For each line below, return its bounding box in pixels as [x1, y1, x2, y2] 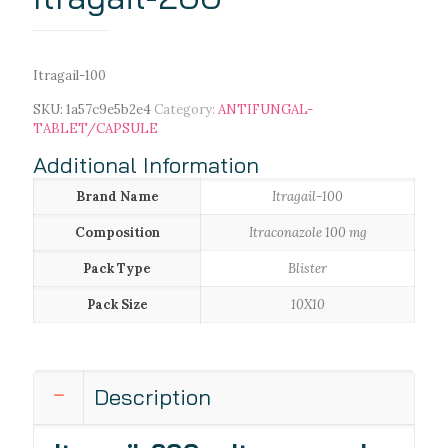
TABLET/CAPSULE [33, 120, 158, 138]
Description [94, 383, 211, 412]
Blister [288, 260, 327, 278]
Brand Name [75, 188, 159, 206]
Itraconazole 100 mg [248, 224, 367, 242]
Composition [74, 224, 160, 242]
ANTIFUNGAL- [218, 101, 313, 119]
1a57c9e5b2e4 [66, 101, 151, 119]
